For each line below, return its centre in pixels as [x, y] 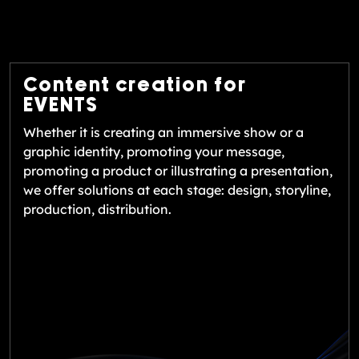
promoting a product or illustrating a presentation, [178, 170]
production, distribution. [97, 209]
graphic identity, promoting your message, [154, 151]
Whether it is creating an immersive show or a [163, 132]
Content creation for [135, 85]
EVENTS [61, 105]
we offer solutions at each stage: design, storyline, [177, 190]
